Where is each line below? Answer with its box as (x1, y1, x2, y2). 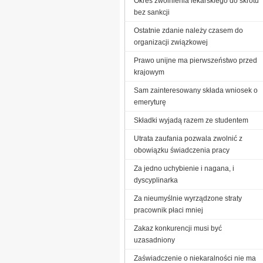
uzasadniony (134, 235, 175, 244)
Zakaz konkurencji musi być (134, 224, 222, 232)
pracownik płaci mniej (134, 205, 203, 214)
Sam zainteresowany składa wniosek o (134, 86, 258, 95)
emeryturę (134, 97, 166, 106)
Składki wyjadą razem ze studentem (134, 116, 248, 124)
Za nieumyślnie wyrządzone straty (134, 194, 242, 203)
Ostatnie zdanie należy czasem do (134, 26, 243, 35)
